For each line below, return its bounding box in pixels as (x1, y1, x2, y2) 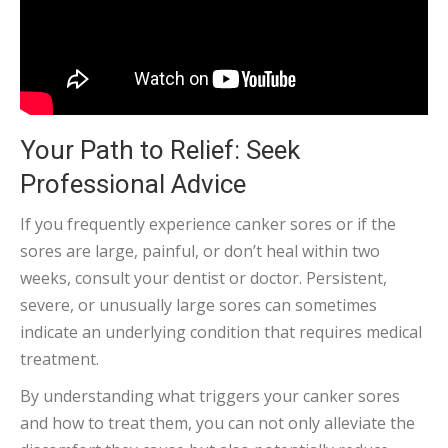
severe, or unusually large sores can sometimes (20, 294, 377, 316)
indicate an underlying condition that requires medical (20, 321, 422, 343)
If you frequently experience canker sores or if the (20, 213, 396, 235)
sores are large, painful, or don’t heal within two (20, 240, 380, 262)
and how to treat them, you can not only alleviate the (20, 412, 415, 434)
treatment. (20, 348, 99, 370)
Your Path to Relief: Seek (20, 135, 300, 165)
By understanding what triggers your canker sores (20, 385, 400, 407)
